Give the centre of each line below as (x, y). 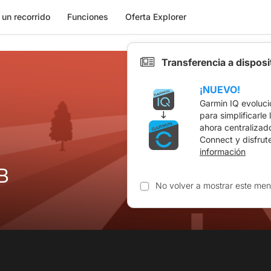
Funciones (87, 17)
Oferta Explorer (155, 17)
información (223, 152)
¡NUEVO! (220, 89)
